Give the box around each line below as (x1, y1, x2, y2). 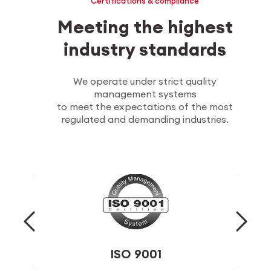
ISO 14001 (107, 217, 165, 233)
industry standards (64, 38, 227, 60)
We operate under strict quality (73, 74, 217, 87)
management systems (93, 87, 197, 100)
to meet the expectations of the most (57, 100, 233, 113)
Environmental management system (61, 238, 210, 249)
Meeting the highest (57, 15, 233, 38)
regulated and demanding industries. (61, 113, 229, 125)
